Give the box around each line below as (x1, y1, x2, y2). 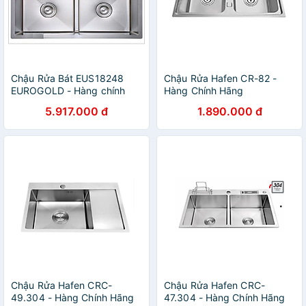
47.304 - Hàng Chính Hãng (164, 292, 286, 303)
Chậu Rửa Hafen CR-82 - (164, 72, 277, 84)
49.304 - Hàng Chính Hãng (11, 292, 135, 303)
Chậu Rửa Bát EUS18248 (11, 72, 124, 84)
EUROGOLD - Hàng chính (11, 85, 126, 96)
